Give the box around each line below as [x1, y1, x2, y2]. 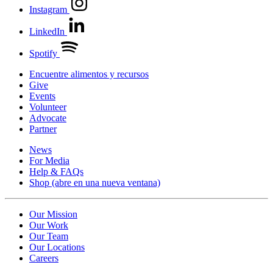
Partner [29, 123, 57, 134]
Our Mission [29, 208, 77, 219]
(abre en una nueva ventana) [52, 177, 160, 188]
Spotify [29, 48, 60, 58]
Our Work [29, 219, 68, 230]
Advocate [29, 112, 66, 123]
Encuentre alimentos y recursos [29, 68, 149, 79]
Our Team [29, 230, 68, 241]
